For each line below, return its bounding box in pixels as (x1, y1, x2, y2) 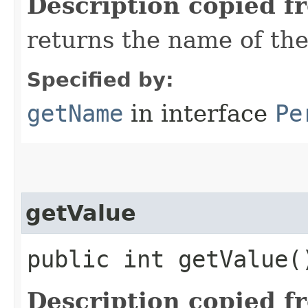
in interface (123, 99, 275, 127)
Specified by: (27, 67, 174, 91)
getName (27, 99, 123, 127)
